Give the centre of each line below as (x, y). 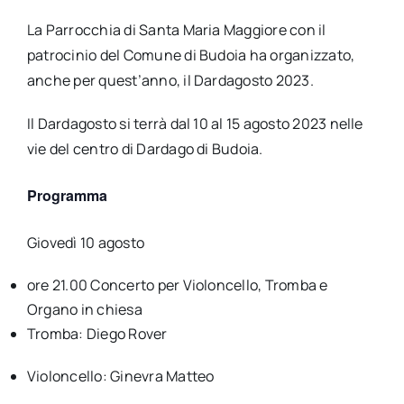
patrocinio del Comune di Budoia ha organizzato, (191, 55)
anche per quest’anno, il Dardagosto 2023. (170, 80)
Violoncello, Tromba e (255, 285)
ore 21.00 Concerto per (105, 285)
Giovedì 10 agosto (86, 242)
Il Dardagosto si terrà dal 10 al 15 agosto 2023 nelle (195, 123)
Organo (52, 309)
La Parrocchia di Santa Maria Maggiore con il (176, 29)
